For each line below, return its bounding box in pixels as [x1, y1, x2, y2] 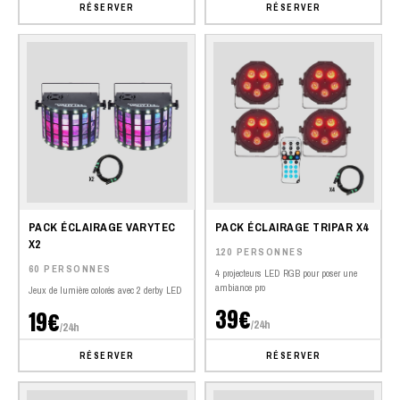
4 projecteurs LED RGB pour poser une [214, 267, 357, 280]
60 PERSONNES [28, 262, 112, 276]
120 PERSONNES [214, 246, 304, 259]
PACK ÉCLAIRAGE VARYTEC [28, 220, 176, 236]
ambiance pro [214, 281, 265, 295]
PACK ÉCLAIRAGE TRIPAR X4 [214, 220, 369, 236]
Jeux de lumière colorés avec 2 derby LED [28, 284, 182, 297]
